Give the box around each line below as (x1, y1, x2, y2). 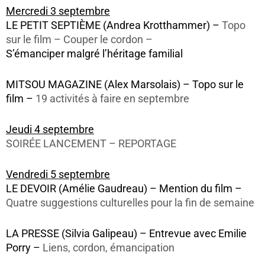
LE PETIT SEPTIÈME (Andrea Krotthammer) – (6, 20, 222, 32)
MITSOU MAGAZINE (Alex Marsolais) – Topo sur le (6, 79, 244, 91)
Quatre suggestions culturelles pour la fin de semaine (6, 197, 254, 209)
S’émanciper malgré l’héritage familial (6, 48, 183, 60)
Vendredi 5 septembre (6, 169, 110, 181)
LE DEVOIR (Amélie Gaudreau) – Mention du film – (6, 183, 242, 195)
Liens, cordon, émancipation (43, 242, 174, 254)
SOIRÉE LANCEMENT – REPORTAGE (6, 138, 176, 150)
